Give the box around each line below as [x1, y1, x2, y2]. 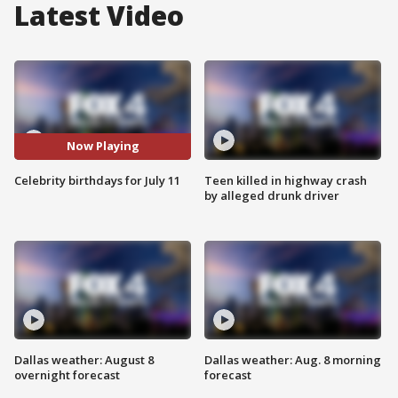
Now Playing [66, 138, 139, 155]
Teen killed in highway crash [204, 171, 367, 188]
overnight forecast [14, 367, 120, 384]
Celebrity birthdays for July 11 [14, 171, 180, 188]
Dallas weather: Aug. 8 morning [204, 352, 381, 369]
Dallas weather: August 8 [14, 352, 154, 369]
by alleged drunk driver [204, 187, 339, 203]
